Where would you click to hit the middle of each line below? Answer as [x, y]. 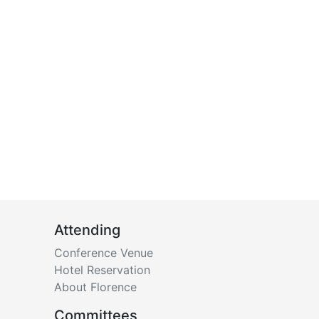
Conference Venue [104, 252]
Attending [87, 230]
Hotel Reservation [102, 270]
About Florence [95, 287]
